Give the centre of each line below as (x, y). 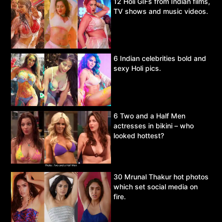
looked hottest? (139, 136)
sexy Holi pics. (137, 68)
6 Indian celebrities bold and (160, 58)
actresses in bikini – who (154, 126)
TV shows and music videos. (161, 11)
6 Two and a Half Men (149, 116)
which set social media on (156, 186)
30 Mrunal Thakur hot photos (161, 176)
